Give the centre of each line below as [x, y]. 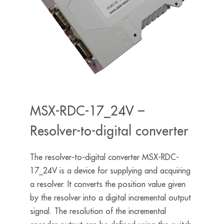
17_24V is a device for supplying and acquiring [110, 171]
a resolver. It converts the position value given [107, 184]
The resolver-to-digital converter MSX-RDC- [104, 157]
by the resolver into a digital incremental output [110, 198]
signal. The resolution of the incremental [98, 211]
